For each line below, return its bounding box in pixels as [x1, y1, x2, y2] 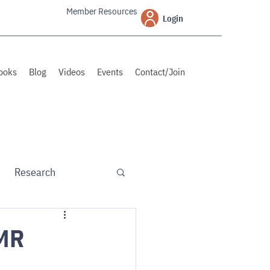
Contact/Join [135, 66, 185, 78]
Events [97, 66, 123, 78]
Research [14, 165, 55, 179]
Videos [58, 66, 85, 78]
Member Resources [66, 5, 137, 17]
